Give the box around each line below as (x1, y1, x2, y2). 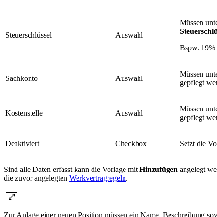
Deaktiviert (5, 139, 39, 148)
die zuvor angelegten (4, 174, 69, 183)
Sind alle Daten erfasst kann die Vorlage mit (4, 165, 139, 174)
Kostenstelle (5, 109, 43, 118)
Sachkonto (5, 74, 38, 83)
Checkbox (115, 139, 147, 148)
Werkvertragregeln (69, 174, 126, 183)
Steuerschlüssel (5, 31, 52, 40)
